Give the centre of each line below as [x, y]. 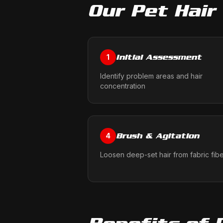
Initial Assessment [159, 57]
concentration [123, 86]
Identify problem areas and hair [151, 76]
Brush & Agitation [158, 136]
